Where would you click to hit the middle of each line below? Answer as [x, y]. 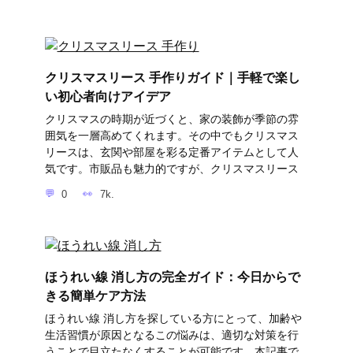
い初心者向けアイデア [108, 96]
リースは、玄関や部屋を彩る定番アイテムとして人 [171, 152]
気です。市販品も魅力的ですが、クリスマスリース [171, 169]
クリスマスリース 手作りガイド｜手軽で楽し [172, 77]
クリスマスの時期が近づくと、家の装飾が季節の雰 [171, 119]
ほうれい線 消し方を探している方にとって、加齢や [173, 318]
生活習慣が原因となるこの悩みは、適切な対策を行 [171, 335]
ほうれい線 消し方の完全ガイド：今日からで [172, 277]
